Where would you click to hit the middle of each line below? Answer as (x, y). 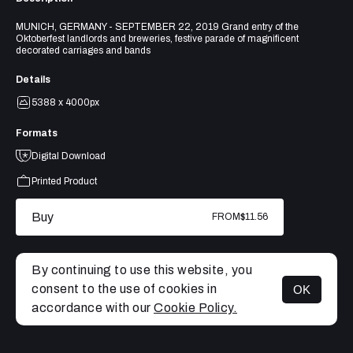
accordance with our (93, 308)
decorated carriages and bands (83, 50)
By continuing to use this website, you (142, 270)
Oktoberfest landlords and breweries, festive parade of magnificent (157, 38)
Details (33, 79)
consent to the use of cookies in (124, 289)
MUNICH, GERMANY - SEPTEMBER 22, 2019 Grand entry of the (157, 26)
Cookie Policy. (195, 308)
